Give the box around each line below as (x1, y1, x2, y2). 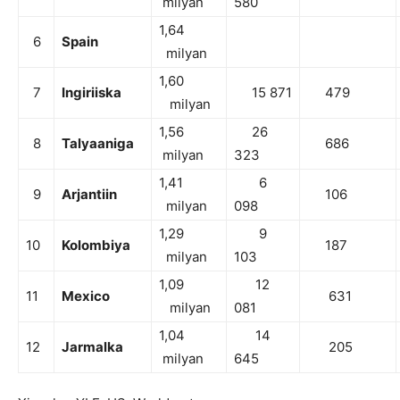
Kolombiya (62, 237, 130, 254)
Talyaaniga (62, 135, 134, 153)
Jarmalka (62, 338, 123, 356)
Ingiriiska (62, 84, 121, 102)
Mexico (62, 287, 110, 305)
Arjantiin (62, 186, 117, 204)
